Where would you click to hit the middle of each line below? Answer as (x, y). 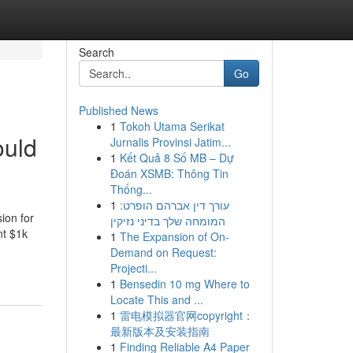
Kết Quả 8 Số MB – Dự (176, 158)
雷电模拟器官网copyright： (186, 315)
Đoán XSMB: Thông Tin (169, 173)
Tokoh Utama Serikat (172, 126)
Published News (118, 110)
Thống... (131, 189)
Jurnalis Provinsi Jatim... (170, 142)
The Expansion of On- (174, 236)
